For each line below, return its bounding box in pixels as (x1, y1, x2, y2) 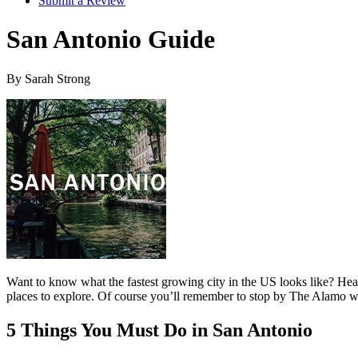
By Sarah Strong (6, 71, 90, 86)
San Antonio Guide (6, 25, 215, 54)
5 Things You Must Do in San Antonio (6, 319, 312, 340)
